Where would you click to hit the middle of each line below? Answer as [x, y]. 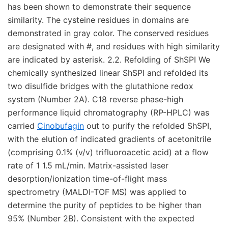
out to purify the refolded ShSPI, [148, 126]
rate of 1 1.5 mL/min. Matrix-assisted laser [88, 165]
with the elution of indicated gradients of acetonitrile [109, 139]
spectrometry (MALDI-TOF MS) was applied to [97, 192]
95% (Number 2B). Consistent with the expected [101, 218]
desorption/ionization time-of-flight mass [87, 179]
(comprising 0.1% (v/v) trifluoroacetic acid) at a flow [108, 152]
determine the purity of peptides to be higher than [105, 205]
